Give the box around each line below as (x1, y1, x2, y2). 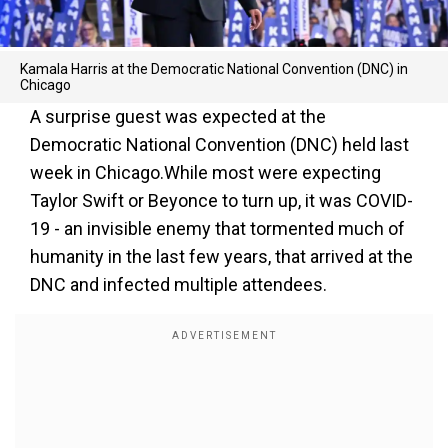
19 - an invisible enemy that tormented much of (30, 218, 405, 239)
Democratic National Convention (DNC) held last (30, 134, 409, 155)
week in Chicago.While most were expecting (30, 162, 381, 183)
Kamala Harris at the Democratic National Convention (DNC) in (20, 61, 408, 77)
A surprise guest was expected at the (30, 106, 326, 127)
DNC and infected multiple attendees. (30, 274, 327, 295)
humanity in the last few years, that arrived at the (30, 246, 413, 267)
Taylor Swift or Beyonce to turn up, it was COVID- (30, 190, 413, 211)
